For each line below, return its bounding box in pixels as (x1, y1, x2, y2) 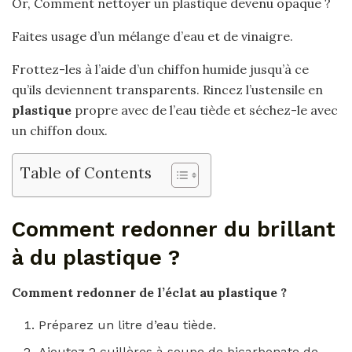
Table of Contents (20, 163, 152, 182)
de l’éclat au (139, 284, 218, 301)
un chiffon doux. (12, 123, 108, 138)
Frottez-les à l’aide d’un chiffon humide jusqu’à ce (12, 61, 309, 77)
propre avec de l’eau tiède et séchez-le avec (71, 102, 338, 118)
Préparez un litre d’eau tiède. (38, 317, 217, 333)
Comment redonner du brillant (12, 216, 335, 242)
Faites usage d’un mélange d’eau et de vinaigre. (12, 28, 293, 44)
